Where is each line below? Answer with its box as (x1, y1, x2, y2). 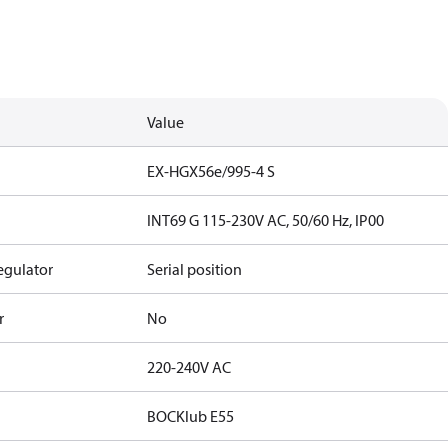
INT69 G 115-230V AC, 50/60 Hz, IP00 (147, 210, 385, 230)
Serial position (147, 259, 243, 279)
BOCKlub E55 (147, 406, 235, 426)
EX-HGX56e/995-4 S (147, 161, 276, 181)
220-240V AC (147, 357, 232, 377)
